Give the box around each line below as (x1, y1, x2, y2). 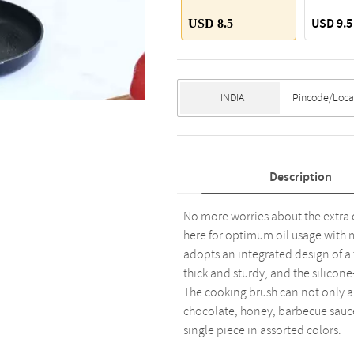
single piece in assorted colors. (183, 322, 341, 339)
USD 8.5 (188, 17, 233, 30)
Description (269, 168, 332, 186)
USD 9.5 (311, 15, 352, 32)
